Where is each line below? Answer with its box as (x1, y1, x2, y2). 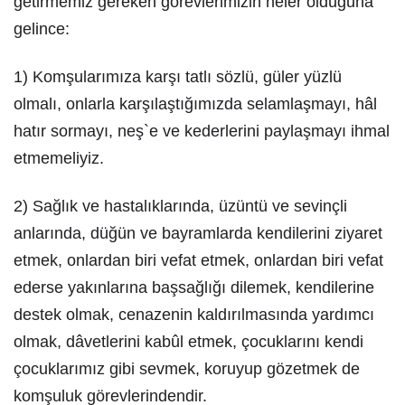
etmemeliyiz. (14, 149, 104, 167)
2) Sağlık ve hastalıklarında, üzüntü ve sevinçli (14, 197, 347, 215)
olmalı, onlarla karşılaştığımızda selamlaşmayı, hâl (14, 95, 377, 113)
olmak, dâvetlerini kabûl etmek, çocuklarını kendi (14, 333, 363, 351)
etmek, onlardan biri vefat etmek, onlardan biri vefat (14, 251, 383, 269)
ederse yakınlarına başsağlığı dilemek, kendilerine (14, 278, 374, 297)
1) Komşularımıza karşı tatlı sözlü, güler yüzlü (14, 68, 342, 86)
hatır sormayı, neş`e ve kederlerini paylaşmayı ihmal (14, 122, 390, 140)
